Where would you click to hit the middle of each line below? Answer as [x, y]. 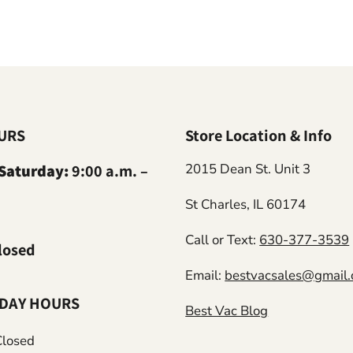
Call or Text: [223, 240]
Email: [205, 276]
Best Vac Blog [227, 311]
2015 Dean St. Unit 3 [248, 169]
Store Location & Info [259, 136]
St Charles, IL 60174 [246, 205]
